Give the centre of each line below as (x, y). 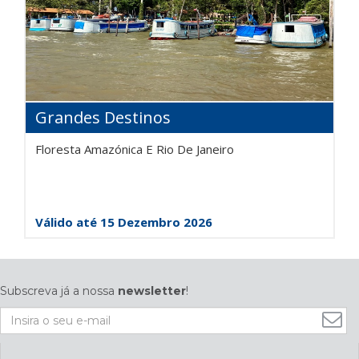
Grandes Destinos (103, 117)
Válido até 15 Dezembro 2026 (124, 222)
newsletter (152, 291)
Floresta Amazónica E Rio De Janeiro (135, 149)
